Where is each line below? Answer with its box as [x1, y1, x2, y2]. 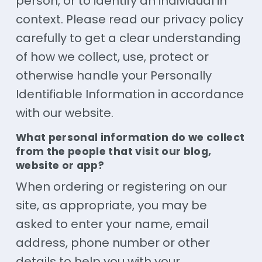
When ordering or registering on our [15, 178, 227, 195]
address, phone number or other [15, 235, 210, 251]
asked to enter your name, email [15, 216, 209, 233]
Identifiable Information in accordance [15, 85, 244, 102]
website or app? [15, 158, 105, 173]
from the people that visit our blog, [15, 144, 212, 158]
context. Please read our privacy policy [15, 11, 243, 27]
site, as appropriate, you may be [15, 197, 207, 214]
